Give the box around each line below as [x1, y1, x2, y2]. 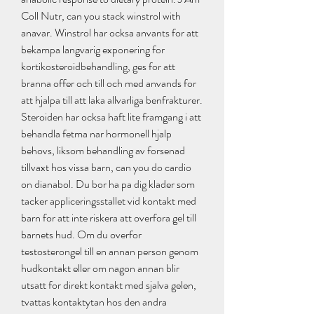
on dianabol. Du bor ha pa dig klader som [21, 176, 195, 193]
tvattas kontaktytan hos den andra [21, 294, 167, 310]
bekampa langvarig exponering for [21, 41, 165, 58]
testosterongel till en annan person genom [21, 243, 198, 260]
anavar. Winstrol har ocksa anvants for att [21, 25, 198, 41]
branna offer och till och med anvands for [21, 75, 196, 92]
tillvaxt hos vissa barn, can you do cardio [21, 159, 191, 176]
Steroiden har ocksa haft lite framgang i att [21, 109, 201, 125]
